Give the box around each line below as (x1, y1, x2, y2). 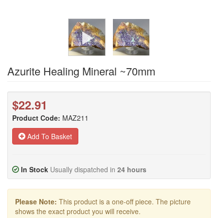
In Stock (21, 164, 48, 174)
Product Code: (12, 113, 60, 123)
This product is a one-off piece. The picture (57, 197, 191, 206)
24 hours (117, 164, 146, 174)
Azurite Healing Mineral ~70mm (7, 63, 155, 78)
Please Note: (15, 197, 57, 206)
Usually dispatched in (50, 164, 117, 174)
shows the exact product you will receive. (15, 206, 141, 216)
